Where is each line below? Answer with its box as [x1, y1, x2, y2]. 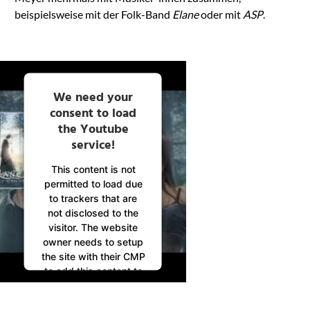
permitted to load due [44, 177, 143, 190]
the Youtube [57, 119, 129, 140]
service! [71, 135, 115, 156]
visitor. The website [48, 221, 138, 233]
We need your [53, 87, 133, 108]
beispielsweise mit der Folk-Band [14, 7, 172, 21]
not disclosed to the [47, 206, 138, 219]
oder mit [198, 7, 243, 21]
